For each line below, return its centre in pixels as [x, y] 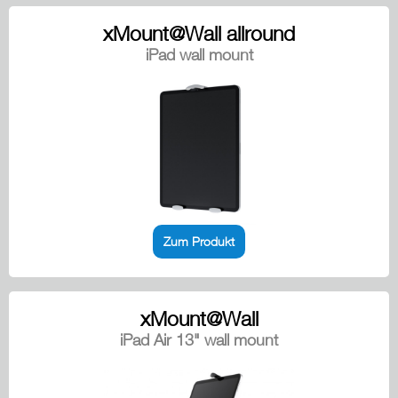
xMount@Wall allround [199, 34]
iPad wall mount [199, 55]
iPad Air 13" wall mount [199, 340]
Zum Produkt [199, 242]
